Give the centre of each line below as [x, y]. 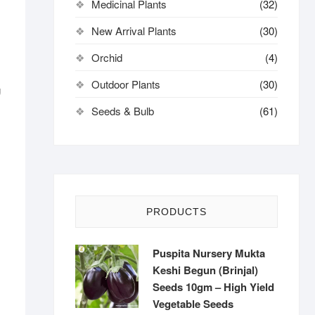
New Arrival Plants [134, 31]
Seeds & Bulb [123, 111]
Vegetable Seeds [193, 304]
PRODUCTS [176, 212]
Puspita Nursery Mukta [209, 253]
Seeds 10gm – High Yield [213, 287]
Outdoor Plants [126, 84]
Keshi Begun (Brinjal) [205, 270]
